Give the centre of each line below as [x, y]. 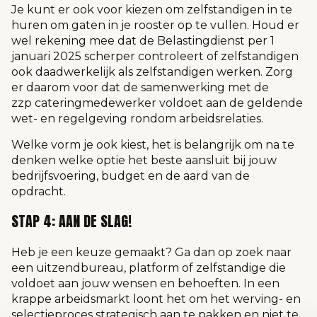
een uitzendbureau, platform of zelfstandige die [149, 268]
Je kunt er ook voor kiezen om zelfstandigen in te [152, 10]
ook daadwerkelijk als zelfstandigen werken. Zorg [152, 72]
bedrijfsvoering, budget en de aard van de [131, 175]
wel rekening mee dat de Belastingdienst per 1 [143, 41]
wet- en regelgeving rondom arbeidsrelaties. [139, 119]
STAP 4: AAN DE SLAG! [71, 221]
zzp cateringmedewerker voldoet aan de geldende [157, 103]
